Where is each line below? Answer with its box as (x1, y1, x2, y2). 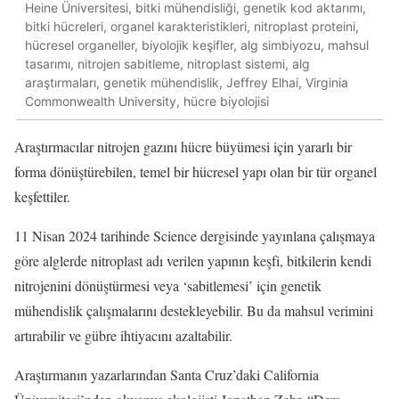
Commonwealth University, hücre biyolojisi (25, 93, 269, 109)
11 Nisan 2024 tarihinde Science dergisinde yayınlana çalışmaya (14, 226, 375, 246)
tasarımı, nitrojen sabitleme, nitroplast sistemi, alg (25, 55, 310, 71)
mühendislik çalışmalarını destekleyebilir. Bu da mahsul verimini (14, 301, 373, 321)
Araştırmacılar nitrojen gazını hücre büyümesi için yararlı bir (14, 137, 352, 157)
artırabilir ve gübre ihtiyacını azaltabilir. (14, 326, 232, 346)
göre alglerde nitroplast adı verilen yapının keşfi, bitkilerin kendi (14, 251, 371, 271)
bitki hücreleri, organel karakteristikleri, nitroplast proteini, (25, 18, 359, 34)
